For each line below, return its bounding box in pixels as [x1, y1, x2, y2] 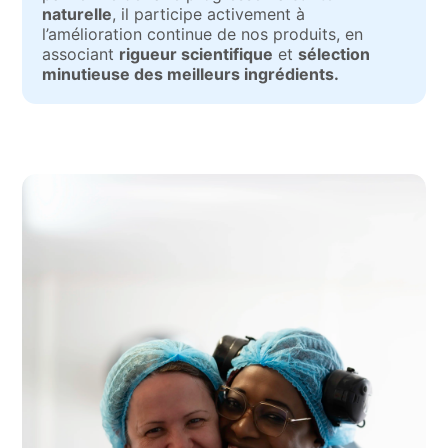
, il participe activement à [112, 4, 306, 24]
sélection [298, 44, 371, 64]
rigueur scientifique [119, 44, 274, 64]
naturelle [42, 4, 113, 24]
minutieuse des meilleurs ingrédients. [42, 64, 340, 84]
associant [42, 44, 120, 64]
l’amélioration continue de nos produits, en [42, 24, 364, 44]
